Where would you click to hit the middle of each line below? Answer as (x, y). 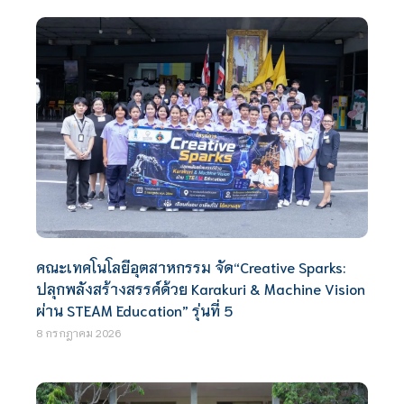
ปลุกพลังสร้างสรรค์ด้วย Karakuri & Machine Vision (201, 289)
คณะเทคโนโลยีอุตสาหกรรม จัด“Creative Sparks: (191, 267)
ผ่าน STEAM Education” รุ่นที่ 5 (135, 310)
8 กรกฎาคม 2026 (79, 333)
